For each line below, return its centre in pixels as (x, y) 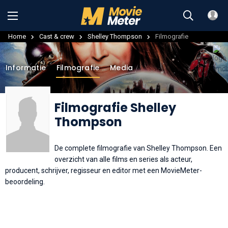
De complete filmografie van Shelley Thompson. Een (138, 148)
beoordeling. (25, 181)
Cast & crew (57, 36)
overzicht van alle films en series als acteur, (123, 159)
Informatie (26, 67)
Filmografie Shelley (115, 107)
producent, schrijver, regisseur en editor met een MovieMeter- (104, 170)
